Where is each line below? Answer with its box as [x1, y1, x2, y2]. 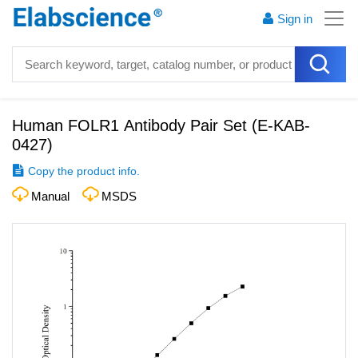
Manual [31, 189, 70, 203]
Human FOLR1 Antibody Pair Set [12, 117, 247, 134]
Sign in [277, 12, 312, 26]
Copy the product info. [28, 165, 140, 177]
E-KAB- [257, 117, 310, 134]
